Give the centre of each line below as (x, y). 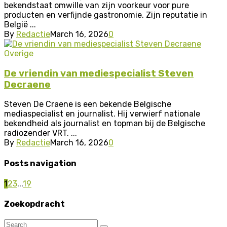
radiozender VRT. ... (41, 133)
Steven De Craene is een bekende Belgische (88, 104)
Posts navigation (40, 163)
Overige (19, 53)
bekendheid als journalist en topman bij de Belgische (105, 124)
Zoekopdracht (34, 204)
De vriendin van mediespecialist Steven (99, 73)
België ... (20, 24)
